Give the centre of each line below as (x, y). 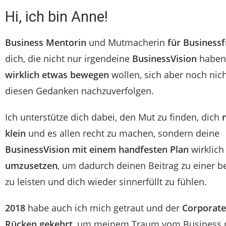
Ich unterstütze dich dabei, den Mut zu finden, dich (114, 117)
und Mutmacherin (127, 42)
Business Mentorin (46, 42)
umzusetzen (31, 165)
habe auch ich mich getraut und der (104, 208)
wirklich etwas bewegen (57, 75)
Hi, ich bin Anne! (56, 17)
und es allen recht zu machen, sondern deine (123, 133)
